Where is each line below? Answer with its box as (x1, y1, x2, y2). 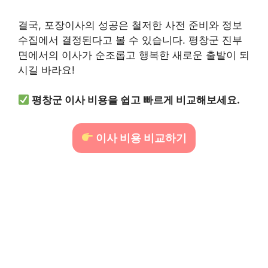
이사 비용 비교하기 (93, 131, 187, 144)
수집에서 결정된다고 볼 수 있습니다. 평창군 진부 (18, 33, 242, 46)
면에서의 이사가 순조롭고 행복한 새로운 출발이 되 (18, 48, 249, 61)
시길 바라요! (18, 63, 75, 76)
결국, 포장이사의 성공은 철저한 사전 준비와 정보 (18, 19, 242, 31)
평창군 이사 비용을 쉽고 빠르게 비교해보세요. (32, 94, 240, 106)
